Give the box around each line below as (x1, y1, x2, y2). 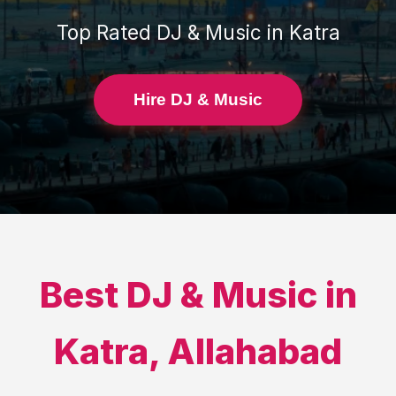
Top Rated (56, 20, 156, 44)
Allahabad (167, 330, 342, 373)
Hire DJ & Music (133, 90, 263, 109)
